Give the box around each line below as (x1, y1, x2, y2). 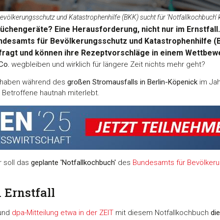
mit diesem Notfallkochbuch (113, 208, 211, 218)
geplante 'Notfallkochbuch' (31, 158, 116, 167)
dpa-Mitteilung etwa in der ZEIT (12, 208, 113, 218)
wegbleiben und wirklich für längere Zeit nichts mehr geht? (9, 59, 205, 69)
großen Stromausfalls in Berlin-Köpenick (67, 77, 197, 86)
